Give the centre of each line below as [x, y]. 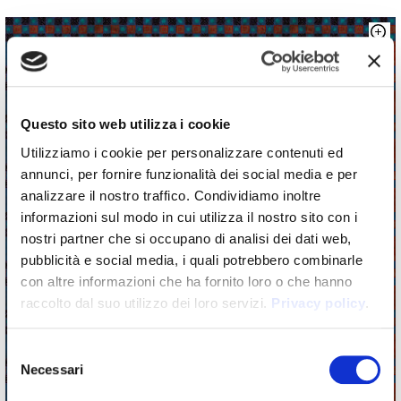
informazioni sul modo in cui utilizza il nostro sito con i [189, 217]
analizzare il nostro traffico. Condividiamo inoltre [171, 195]
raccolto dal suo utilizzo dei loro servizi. [146, 303]
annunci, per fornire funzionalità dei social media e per [189, 174]
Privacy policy [318, 303]
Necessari [52, 370]
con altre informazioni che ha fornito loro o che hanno [186, 281]
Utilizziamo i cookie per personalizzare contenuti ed [182, 152]
